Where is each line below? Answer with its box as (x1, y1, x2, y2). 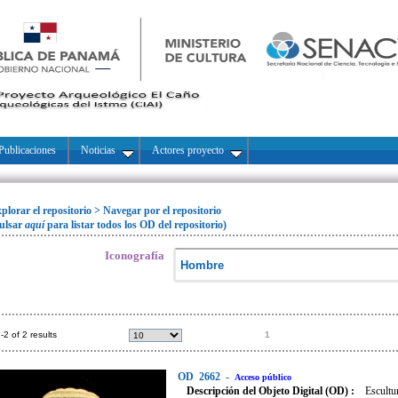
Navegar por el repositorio (103, 204, 221, 217)
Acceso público (235, 372, 291, 382)
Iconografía (105, 249, 164, 262)
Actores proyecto (149, 144, 227, 156)
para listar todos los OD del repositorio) (47, 219, 227, 231)
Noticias (78, 144, 118, 156)
